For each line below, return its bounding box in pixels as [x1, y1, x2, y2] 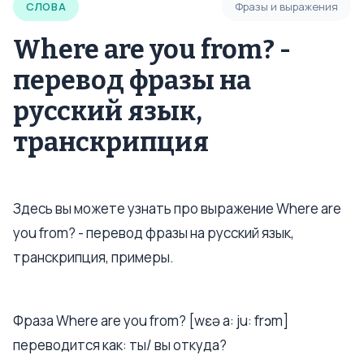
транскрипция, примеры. [13, 248, 174, 266]
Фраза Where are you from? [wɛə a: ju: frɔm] [13, 311, 288, 330]
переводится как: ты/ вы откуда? [13, 336, 227, 354]
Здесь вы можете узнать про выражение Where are [13, 199, 341, 218]
